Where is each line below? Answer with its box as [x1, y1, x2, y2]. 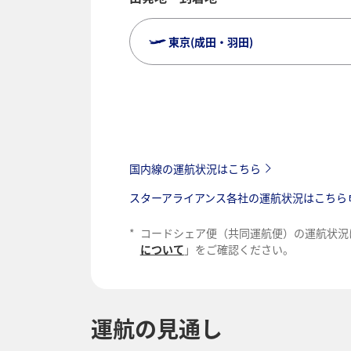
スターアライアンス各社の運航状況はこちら [128, 190, 347, 205]
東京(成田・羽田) [168, 34, 253, 49]
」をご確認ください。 [183, 241, 294, 257]
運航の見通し [91, 313, 223, 344]
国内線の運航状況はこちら [128, 161, 261, 176]
